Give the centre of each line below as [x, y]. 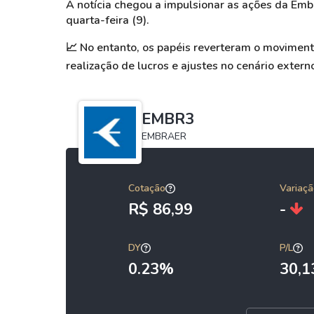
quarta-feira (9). [108, 20]
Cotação [147, 188]
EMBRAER [164, 136]
